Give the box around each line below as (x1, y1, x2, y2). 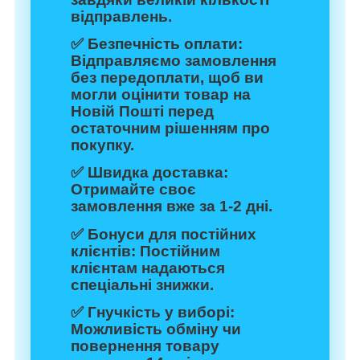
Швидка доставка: (88, 164, 228, 182)
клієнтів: (71, 242, 136, 260)
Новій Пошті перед (71, 103, 214, 121)
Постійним (136, 242, 220, 260)
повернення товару (71, 337, 219, 355)
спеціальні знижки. (71, 276, 214, 293)
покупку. (71, 137, 134, 154)
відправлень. (71, 7, 172, 25)
